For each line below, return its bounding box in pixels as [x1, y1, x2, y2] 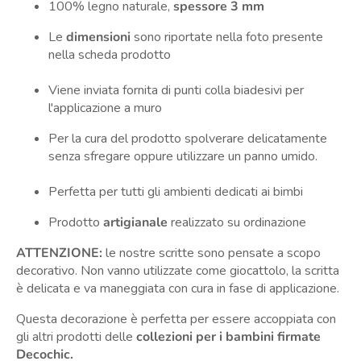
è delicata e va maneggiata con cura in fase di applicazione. [16, 280, 339, 298]
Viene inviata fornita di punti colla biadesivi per [48, 81, 304, 100]
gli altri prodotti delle [16, 328, 136, 346]
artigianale [103, 214, 168, 232]
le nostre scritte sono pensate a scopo [102, 244, 321, 263]
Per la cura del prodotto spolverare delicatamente [48, 130, 327, 148]
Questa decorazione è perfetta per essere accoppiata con [16, 310, 336, 329]
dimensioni [66, 28, 131, 47]
